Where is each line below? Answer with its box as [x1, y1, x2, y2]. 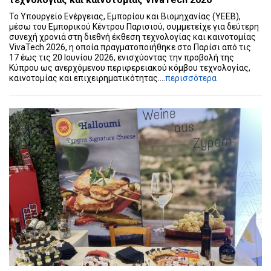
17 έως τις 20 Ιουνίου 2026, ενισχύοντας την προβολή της [9, 52, 234, 62]
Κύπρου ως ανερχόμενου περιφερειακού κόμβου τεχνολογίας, [9, 62, 250, 73]
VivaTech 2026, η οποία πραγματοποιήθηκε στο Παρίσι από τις [9, 42, 251, 52]
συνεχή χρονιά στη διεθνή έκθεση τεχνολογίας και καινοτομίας [9, 31, 256, 42]
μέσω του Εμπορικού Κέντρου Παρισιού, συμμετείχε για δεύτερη [9, 21, 259, 31]
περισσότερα [165, 73, 217, 83]
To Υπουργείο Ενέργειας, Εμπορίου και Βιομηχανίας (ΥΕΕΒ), [9, 11, 241, 21]
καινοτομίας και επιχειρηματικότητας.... [9, 73, 165, 83]
